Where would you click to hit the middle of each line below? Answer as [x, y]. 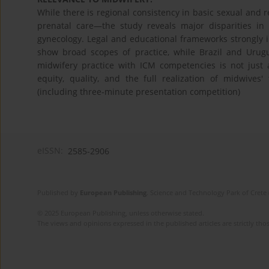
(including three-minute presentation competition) [139, 92]
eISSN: [50, 151]
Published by [59, 193]
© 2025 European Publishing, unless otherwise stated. [121, 213]
